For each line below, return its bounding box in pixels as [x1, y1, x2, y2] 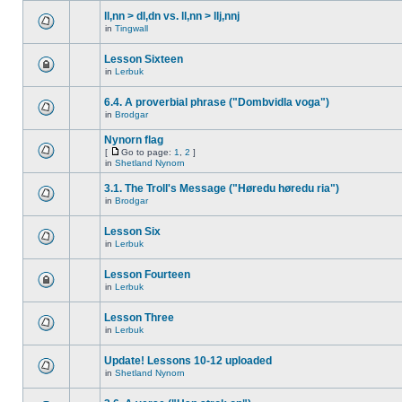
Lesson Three [104, 311, 174, 324]
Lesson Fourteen [104, 268, 190, 281]
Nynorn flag [104, 134, 163, 146]
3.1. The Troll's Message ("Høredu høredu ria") [104, 182, 339, 195]
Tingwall [115, 23, 148, 33]
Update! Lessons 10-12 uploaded [104, 354, 272, 367]
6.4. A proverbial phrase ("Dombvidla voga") [104, 96, 329, 109]
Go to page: [121, 147, 174, 157]
